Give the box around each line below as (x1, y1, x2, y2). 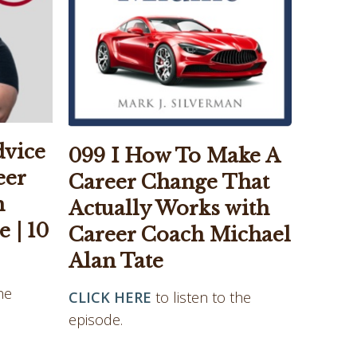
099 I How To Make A (69, 143, 280, 167)
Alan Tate (69, 249, 163, 273)
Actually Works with (69, 196, 269, 220)
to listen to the (155, 287, 251, 307)
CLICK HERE (69, 287, 151, 307)
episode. (69, 309, 127, 329)
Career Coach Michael (69, 222, 291, 246)
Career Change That (69, 170, 269, 194)
